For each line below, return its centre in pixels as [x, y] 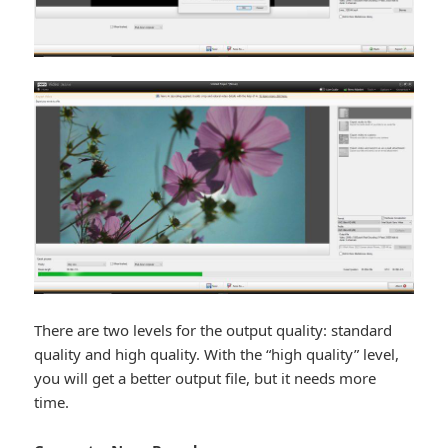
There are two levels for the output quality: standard [213, 330]
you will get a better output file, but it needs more [205, 378]
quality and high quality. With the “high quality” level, [217, 354]
